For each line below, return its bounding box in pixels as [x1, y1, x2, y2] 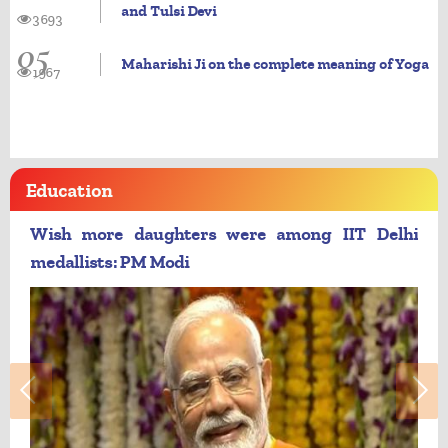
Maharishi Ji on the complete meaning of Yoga [120, 55, 429, 73]
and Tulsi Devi [120, 2, 216, 20]
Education [25, 180, 112, 202]
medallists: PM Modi [30, 252, 189, 273]
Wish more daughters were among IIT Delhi [30, 224, 418, 245]
